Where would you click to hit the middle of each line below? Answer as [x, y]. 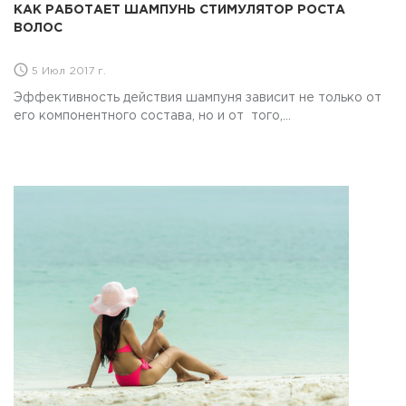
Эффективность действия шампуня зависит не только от [198, 97]
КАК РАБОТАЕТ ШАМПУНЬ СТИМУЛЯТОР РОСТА [179, 10]
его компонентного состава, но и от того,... [152, 116]
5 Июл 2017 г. [67, 71]
